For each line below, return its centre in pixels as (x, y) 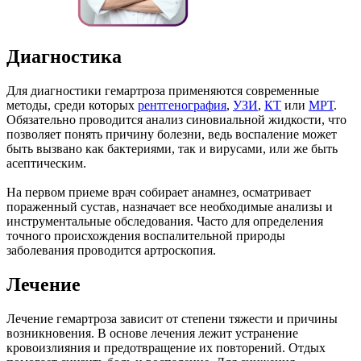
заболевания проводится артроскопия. (111, 250)
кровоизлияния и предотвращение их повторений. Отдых (166, 347)
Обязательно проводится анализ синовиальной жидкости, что (176, 119)
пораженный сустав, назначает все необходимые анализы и (170, 206)
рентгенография (182, 105)
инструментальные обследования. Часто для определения (165, 221)
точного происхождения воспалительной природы (146, 235)
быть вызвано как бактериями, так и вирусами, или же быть (172, 148)
